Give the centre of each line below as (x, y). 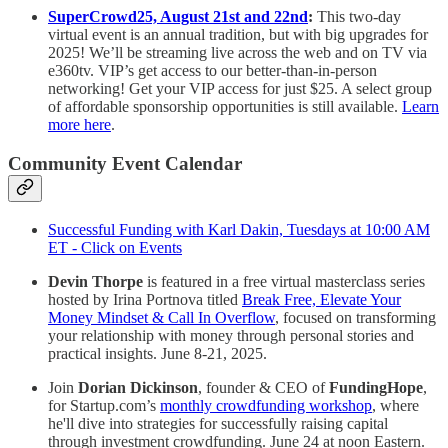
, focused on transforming (355, 317)
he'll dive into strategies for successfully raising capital (218, 423)
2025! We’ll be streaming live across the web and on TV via (237, 53)
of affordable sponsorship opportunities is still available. (225, 107)
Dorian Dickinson (138, 387)
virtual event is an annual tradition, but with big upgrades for (238, 35)
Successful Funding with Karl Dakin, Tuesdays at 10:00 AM (239, 229)
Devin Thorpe (95, 281)
